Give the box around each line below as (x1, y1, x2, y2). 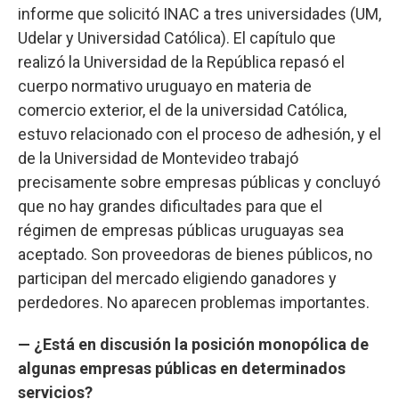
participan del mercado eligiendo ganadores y (18, 268, 337, 288)
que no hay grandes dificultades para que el (18, 196, 322, 216)
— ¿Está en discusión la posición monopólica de (18, 334, 369, 354)
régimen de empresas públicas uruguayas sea (18, 220, 344, 240)
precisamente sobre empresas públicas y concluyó (18, 172, 380, 191)
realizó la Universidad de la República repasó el (18, 52, 345, 71)
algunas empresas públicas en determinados (18, 358, 346, 378)
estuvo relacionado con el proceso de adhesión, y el (18, 124, 381, 143)
